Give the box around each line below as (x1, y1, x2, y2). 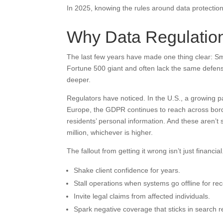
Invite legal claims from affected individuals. (74, 192, 211, 200)
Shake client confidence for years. (74, 166, 181, 174)
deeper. (67, 76, 91, 84)
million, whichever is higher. (67, 128, 153, 136)
